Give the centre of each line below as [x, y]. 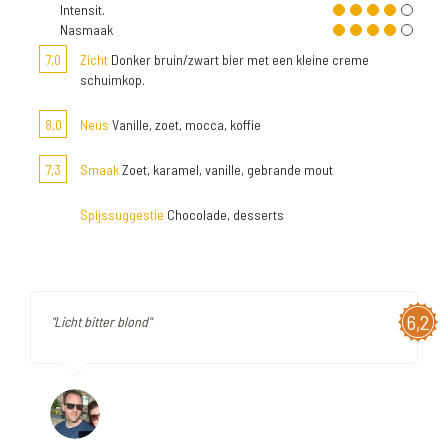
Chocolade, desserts [224, 214]
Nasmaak [86, 29]
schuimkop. [112, 79]
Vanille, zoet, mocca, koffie [185, 124]
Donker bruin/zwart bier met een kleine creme [238, 59]
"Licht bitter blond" [101, 321]
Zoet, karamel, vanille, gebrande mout [226, 169]
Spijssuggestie [122, 214]
